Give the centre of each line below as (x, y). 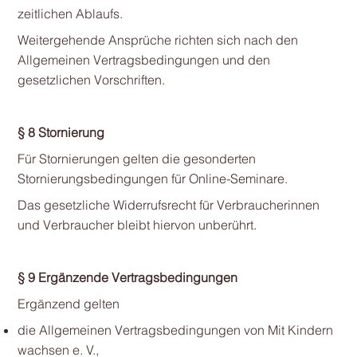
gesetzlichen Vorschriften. (91, 80)
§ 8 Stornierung (61, 132)
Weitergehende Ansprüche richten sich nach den (157, 40)
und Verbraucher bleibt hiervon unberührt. (137, 225)
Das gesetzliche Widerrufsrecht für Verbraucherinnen (168, 205)
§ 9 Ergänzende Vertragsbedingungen (127, 277)
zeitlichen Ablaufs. (70, 14)
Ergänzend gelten (68, 304)
